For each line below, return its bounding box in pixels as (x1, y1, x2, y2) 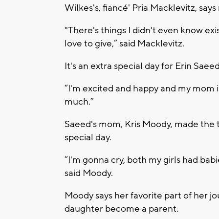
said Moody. (65, 167, 113, 179)
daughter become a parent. (65, 203, 178, 215)
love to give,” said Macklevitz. (65, 38, 184, 50)
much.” (65, 96, 94, 108)
